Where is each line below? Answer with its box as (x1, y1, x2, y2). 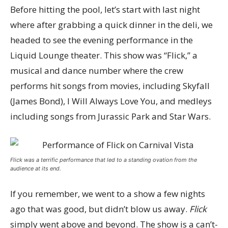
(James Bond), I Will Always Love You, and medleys (10, 95, 212, 107)
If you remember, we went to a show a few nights (10, 188, 205, 199)
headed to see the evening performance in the (10, 34, 193, 46)
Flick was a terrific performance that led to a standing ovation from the (10, 156, 197, 163)
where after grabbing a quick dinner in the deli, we (10, 19, 213, 31)
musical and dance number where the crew (10, 65, 183, 76)
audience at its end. (10, 165, 61, 172)
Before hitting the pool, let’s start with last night (10, 4, 200, 15)
